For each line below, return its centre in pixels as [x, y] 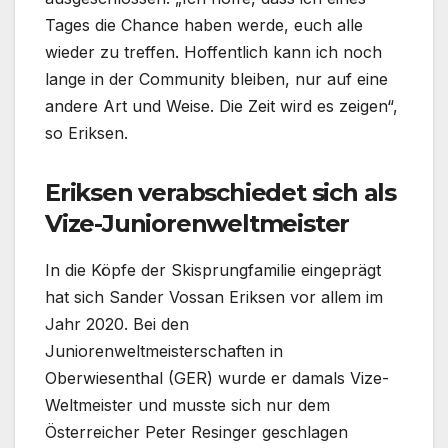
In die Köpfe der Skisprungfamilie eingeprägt [213, 269]
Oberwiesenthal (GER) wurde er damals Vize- [217, 377]
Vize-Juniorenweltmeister [197, 223]
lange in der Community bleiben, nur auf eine [216, 78]
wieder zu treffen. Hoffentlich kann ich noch [213, 51]
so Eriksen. [86, 132]
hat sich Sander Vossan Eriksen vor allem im [214, 296]
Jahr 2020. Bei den [117, 323]
